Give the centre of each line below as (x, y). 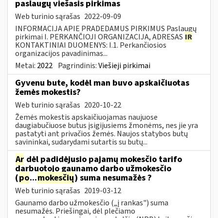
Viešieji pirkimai (124, 65)
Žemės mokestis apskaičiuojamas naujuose (86, 117)
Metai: (26, 65)
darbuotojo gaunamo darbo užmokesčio (93, 168)
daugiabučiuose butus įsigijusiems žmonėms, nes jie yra (107, 125)
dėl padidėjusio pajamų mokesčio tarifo (103, 159)
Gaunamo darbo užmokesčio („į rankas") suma (92, 203)
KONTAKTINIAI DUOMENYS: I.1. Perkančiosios (91, 45)
